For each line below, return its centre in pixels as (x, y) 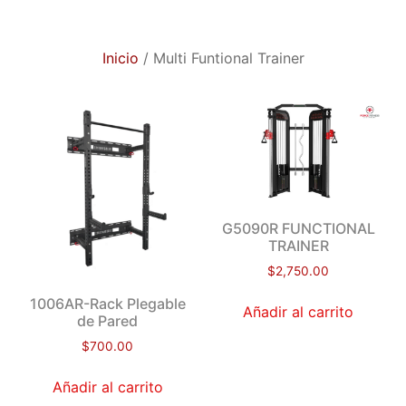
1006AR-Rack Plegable (107, 304)
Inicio (120, 58)
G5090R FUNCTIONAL (298, 229)
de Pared (108, 321)
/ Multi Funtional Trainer (221, 58)
